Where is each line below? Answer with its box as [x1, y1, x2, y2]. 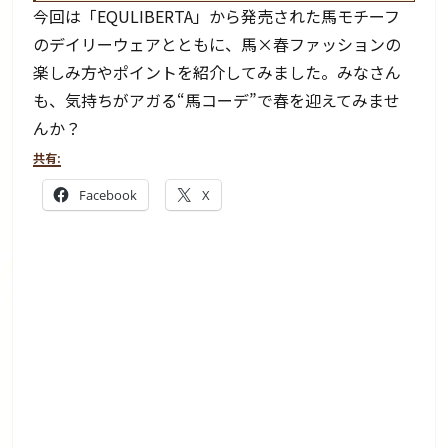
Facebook [79, 185, 138, 204]
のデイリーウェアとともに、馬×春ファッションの [33, 31, 402, 56]
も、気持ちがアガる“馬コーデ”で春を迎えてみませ [33, 87, 401, 112]
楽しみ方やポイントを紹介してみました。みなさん [33, 59, 402, 84]
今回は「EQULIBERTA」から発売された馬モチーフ [33, 3, 401, 28]
